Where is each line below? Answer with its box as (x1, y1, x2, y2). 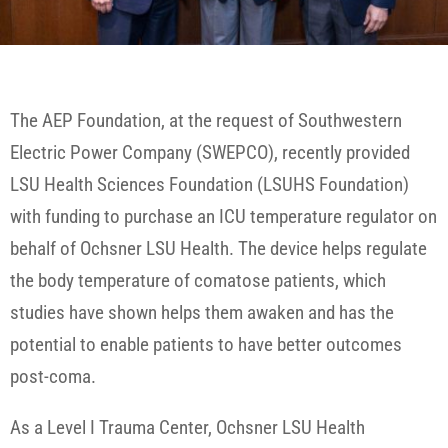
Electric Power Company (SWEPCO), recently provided (10, 141, 410, 165)
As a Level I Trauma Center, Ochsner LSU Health (10, 416, 365, 440)
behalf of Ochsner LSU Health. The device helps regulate (10, 237, 427, 261)
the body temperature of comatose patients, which (10, 269, 386, 293)
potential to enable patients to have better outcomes (10, 333, 402, 357)
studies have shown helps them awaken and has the (10, 301, 394, 325)
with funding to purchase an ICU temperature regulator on (10, 205, 437, 229)
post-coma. (10, 365, 96, 389)
